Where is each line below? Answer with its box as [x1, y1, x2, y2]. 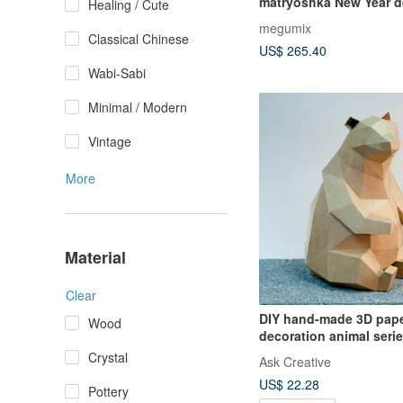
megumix [259, 19, 311, 38]
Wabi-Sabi [88, 64, 146, 82]
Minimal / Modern [88, 98, 187, 116]
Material [65, 246, 126, 269]
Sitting [259, 10, 300, 29]
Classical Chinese [88, 30, 189, 48]
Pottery [88, 382, 129, 400]
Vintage [88, 132, 131, 150]
